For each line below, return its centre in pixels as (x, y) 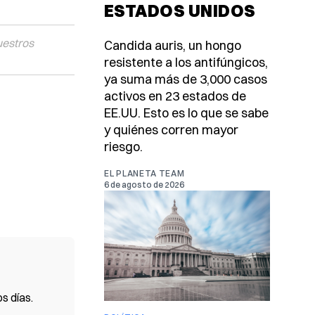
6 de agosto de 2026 (144, 185)
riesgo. (123, 147)
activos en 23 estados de (175, 96)
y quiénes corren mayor (171, 130)
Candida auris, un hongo (173, 46)
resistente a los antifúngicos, (186, 63)
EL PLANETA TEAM (144, 174)
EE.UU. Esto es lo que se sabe (186, 113)
